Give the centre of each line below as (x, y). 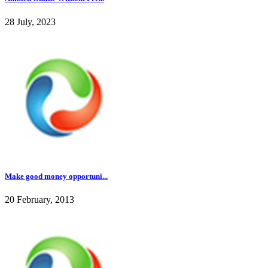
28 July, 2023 (30, 22)
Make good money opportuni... (56, 176)
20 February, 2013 (39, 200)
